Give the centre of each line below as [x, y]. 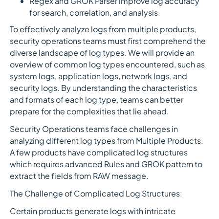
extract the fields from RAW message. [79, 176]
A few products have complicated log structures [99, 152]
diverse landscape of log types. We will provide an [102, 53]
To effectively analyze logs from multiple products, [103, 29]
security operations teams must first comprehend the [108, 41]
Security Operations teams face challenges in [94, 129]
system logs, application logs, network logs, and [99, 76]
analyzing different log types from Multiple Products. [107, 141]
